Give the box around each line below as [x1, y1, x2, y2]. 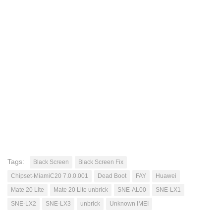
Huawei [156, 172, 176, 179]
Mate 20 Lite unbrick [54, 186, 108, 193]
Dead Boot [98, 172, 126, 179]
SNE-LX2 [11, 200, 36, 207]
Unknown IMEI [110, 200, 149, 207]
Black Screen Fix [78, 158, 123, 166]
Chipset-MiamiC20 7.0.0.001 [11, 172, 88, 179]
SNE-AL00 [117, 186, 146, 193]
